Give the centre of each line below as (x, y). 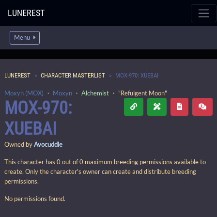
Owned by (19, 144)
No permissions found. (35, 199)
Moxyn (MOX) (24, 93)
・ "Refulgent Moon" (138, 93)
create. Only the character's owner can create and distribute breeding (100, 171)
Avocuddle (48, 144)
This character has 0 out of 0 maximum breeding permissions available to (105, 162)
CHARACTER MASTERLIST (73, 75)
